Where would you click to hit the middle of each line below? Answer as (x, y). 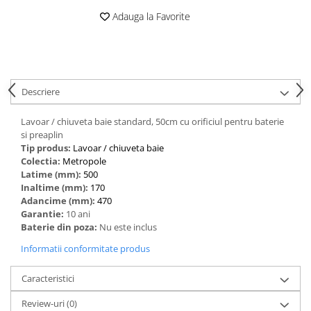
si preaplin (42, 134)
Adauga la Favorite (150, 16)
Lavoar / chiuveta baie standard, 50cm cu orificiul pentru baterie (152, 121)
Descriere (41, 91)
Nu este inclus (129, 227)
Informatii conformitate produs (85, 248)
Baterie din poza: (60, 227)
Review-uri (44, 303)
